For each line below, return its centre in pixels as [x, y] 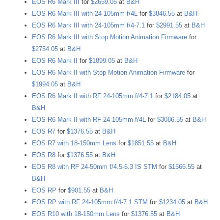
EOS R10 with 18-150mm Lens [76, 214]
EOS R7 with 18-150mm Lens [74, 143]
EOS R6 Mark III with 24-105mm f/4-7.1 [88, 26]
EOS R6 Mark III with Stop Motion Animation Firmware [110, 37]
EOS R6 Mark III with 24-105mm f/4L [85, 14]
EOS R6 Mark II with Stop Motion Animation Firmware [109, 73]
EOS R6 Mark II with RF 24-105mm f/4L [89, 120]
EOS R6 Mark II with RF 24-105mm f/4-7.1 [93, 96]
